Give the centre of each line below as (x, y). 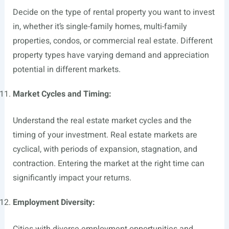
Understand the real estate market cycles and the (102, 120)
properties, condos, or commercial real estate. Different (112, 41)
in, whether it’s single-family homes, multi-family (100, 26)
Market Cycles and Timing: (62, 94)
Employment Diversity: (54, 202)
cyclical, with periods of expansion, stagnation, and (105, 149)
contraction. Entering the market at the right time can (108, 163)
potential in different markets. (66, 69)
